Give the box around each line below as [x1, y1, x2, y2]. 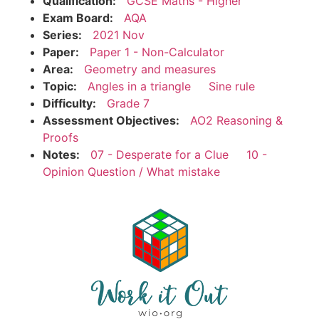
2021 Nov [93, 27, 145, 42]
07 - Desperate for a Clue [90, 147, 229, 162]
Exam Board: [43, 10, 113, 25]
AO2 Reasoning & [190, 113, 283, 127]
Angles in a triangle [88, 78, 191, 93]
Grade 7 [107, 95, 150, 110]
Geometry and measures [84, 61, 216, 76]
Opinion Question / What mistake [43, 164, 220, 179]
